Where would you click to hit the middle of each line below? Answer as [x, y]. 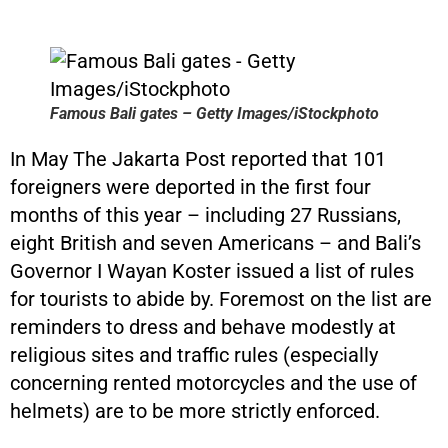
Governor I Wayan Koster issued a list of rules [212, 270]
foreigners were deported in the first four [190, 186]
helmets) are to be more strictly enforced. [195, 410]
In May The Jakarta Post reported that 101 [198, 158]
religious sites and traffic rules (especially [194, 354]
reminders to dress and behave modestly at [203, 326]
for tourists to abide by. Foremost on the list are [221, 298]
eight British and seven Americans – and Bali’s [215, 242]
